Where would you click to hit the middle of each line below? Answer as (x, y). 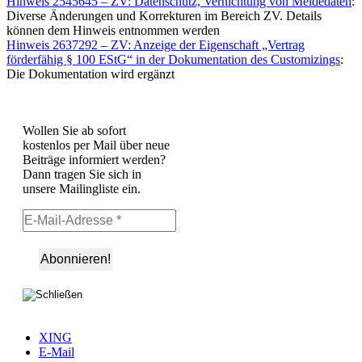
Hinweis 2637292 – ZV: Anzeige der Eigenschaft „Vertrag (156, 45)
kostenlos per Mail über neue (96, 145)
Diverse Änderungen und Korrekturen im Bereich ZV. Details (164, 16)
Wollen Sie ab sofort (74, 131)
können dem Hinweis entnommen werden (113, 31)
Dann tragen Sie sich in (82, 175)
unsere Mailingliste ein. (82, 189)
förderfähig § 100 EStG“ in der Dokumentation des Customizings (173, 60)
